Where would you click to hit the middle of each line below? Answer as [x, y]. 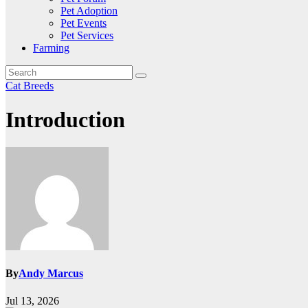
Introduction [65, 119]
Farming [51, 48]
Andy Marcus [51, 274]
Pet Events [84, 23]
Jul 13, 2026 [32, 300]
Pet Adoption [89, 11]
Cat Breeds [30, 86]
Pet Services [87, 36]
